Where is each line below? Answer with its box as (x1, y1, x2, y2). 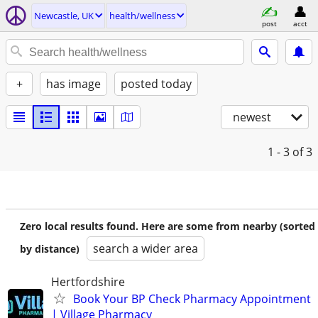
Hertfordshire (51, 274, 125, 290)
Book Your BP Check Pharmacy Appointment (73, 291, 311, 307)
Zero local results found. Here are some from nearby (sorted (20, 219, 315, 233)
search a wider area (93, 241, 198, 256)
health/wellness (109, 9, 175, 22)
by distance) (20, 242, 79, 256)
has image (46, 76, 101, 92)
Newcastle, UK (34, 9, 94, 22)
